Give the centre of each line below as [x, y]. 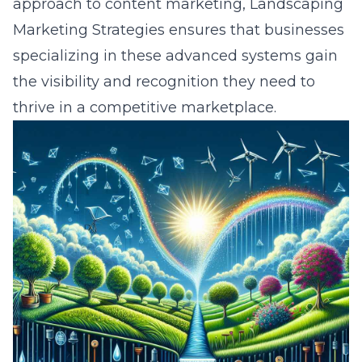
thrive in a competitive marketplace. [145, 107]
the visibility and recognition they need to [164, 82]
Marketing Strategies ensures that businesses [179, 30]
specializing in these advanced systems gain [175, 56]
